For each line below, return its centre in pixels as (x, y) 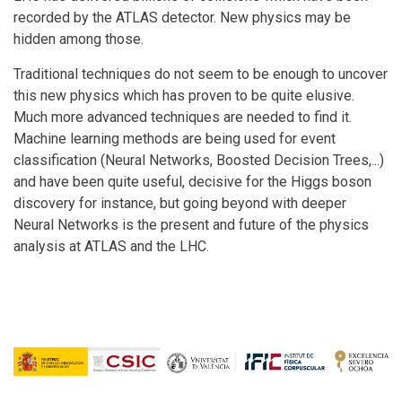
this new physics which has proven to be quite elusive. (184, 96)
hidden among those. (79, 39)
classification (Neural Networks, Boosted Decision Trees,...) (199, 160)
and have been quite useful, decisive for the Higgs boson (192, 182)
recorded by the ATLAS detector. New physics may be (182, 17)
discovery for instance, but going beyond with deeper (180, 203)
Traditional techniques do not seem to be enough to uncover (201, 74)
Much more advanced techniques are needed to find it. (183, 117)
